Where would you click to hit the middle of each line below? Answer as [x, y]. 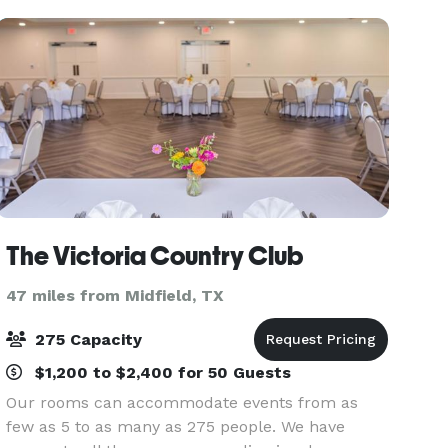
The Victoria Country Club [155, 256]
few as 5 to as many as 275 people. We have [176, 426]
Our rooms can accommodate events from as [182, 402]
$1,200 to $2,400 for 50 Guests [161, 372]
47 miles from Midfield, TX [115, 295]
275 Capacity [86, 339]
